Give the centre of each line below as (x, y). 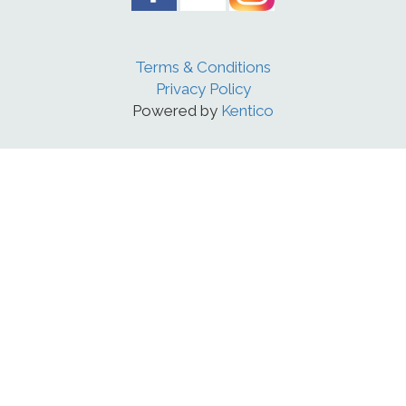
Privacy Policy (203, 89)
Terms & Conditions (203, 68)
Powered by (177, 111)
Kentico (247, 111)
